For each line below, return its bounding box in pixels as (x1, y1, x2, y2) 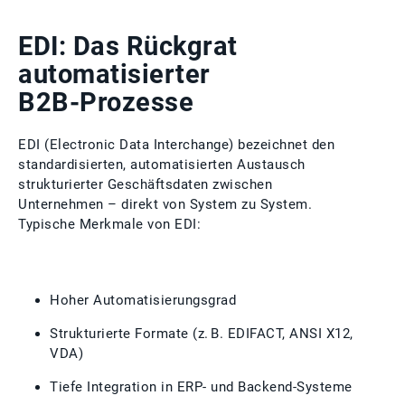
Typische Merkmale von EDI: (18, 216, 201, 232)
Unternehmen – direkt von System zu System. (18, 196, 312, 212)
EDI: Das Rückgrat (18, 31, 238, 61)
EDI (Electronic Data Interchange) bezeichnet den (18, 137, 334, 153)
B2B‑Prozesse (18, 87, 193, 118)
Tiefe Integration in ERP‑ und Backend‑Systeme (50, 379, 353, 395)
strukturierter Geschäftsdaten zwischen (18, 176, 272, 193)
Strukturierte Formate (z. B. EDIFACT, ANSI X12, (50, 325, 353, 342)
